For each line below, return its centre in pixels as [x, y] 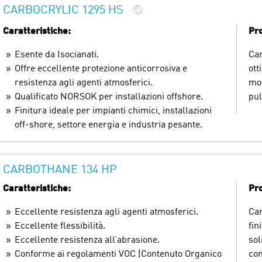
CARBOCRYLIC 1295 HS [63, 11]
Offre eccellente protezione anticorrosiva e [101, 69]
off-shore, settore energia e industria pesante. [108, 125]
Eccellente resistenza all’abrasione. [87, 240]
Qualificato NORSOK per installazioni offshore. [109, 97]
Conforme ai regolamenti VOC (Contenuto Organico [118, 254]
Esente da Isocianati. [57, 55]
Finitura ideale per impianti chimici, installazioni [113, 111]
